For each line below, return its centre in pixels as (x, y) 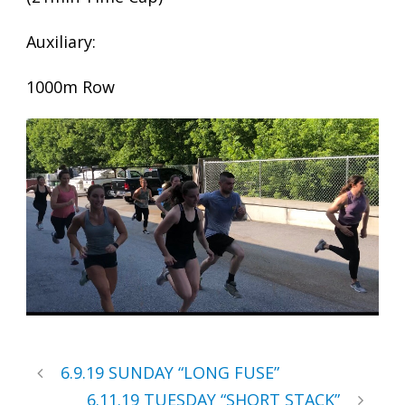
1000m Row (71, 87)
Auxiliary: (61, 42)
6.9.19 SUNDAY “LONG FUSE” (170, 373)
